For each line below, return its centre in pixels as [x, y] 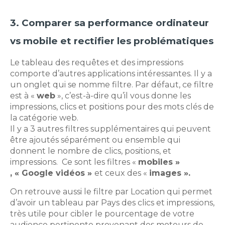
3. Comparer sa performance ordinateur [109, 23]
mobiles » [159, 162]
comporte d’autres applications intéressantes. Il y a [111, 73]
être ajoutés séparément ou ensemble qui [95, 140]
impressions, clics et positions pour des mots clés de [112, 106]
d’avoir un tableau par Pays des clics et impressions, [112, 202]
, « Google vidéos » [52, 173]
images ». [170, 173]
